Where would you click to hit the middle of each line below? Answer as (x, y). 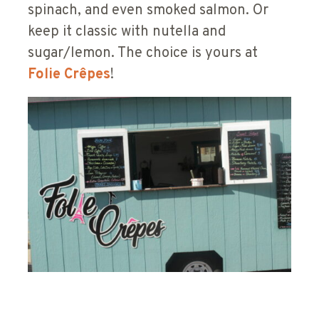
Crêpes (87, 74)
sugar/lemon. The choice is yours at (143, 53)
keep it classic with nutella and (127, 32)
